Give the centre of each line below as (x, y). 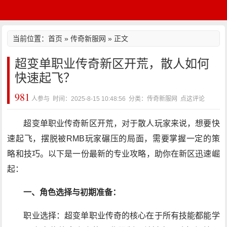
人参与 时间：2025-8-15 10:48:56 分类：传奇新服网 (105, 99)
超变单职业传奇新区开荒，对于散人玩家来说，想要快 (122, 123)
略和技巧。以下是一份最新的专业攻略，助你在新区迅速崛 (113, 154)
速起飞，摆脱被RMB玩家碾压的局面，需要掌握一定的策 (113, 139)
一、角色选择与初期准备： (72, 192)
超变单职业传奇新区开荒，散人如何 (112, 64)
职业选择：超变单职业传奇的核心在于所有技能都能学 (122, 216)
